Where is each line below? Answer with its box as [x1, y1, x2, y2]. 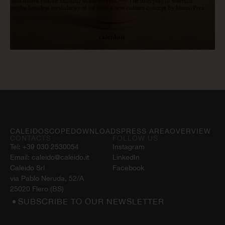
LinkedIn [113, 153, 140, 161]
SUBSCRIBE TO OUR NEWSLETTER [18, 197, 164, 206]
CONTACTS [10, 134, 51, 142]
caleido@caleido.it [32, 153, 89, 161]
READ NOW [28, 49, 75, 59]
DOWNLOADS [71, 127, 121, 135]
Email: [10, 153, 32, 161]
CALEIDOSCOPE [10, 127, 71, 135]
